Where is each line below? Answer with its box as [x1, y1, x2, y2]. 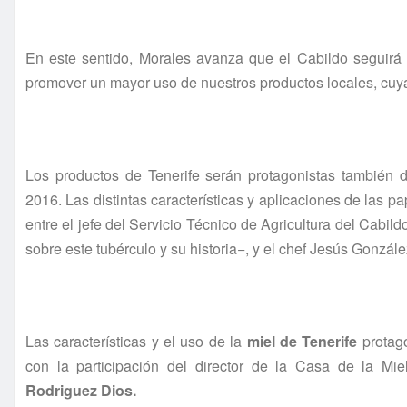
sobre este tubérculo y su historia [25, 238, 237, 260]
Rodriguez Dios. [25, 380, 136, 402]
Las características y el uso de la [25, 331, 247, 352]
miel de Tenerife [246, 331, 358, 352]
